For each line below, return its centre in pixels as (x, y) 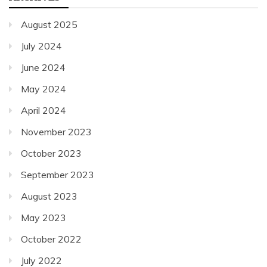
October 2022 (51, 239)
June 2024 (43, 67)
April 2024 (44, 110)
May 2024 (44, 89)
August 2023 (49, 196)
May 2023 (44, 217)
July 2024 (41, 46)
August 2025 (49, 24)
